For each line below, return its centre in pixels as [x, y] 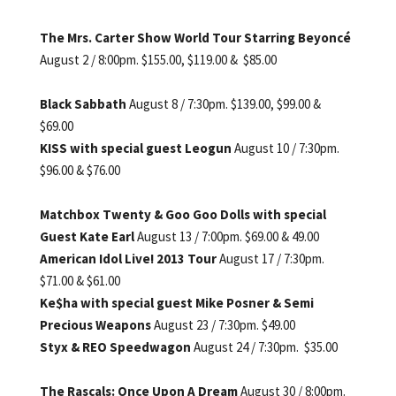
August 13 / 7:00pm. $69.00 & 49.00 [228, 236]
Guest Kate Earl [88, 236]
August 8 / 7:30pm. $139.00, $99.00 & [225, 103]
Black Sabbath [84, 103]
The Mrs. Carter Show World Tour [141, 37]
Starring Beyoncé [297, 37]
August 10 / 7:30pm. [286, 148]
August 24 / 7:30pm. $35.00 [265, 346]
